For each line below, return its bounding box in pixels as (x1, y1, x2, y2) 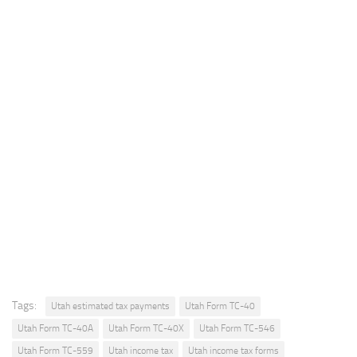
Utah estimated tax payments (51, 300, 170, 312)
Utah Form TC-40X (108, 322, 184, 334)
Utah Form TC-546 (199, 322, 275, 334)
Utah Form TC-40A (18, 322, 93, 334)
